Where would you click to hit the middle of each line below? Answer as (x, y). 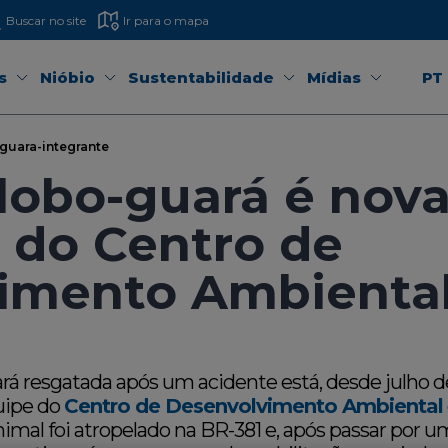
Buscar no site (46, 20)
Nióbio (68, 77)
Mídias (334, 77)
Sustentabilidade (201, 77)
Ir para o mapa (166, 20)
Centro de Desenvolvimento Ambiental (253, 406)
